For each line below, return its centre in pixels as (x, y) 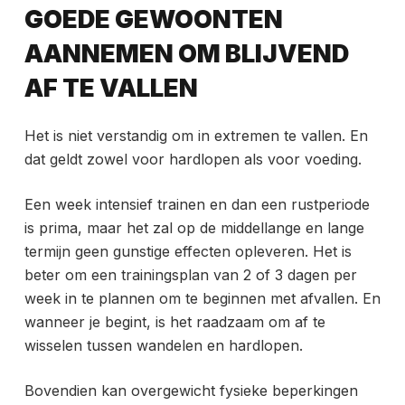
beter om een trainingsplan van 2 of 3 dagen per (190, 275)
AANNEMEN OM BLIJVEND (186, 53)
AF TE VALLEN (111, 88)
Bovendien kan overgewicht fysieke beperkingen (191, 391)
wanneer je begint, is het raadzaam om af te (174, 322)
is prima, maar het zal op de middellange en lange (194, 228)
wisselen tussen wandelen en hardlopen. (163, 346)
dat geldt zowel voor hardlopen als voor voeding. (193, 160)
